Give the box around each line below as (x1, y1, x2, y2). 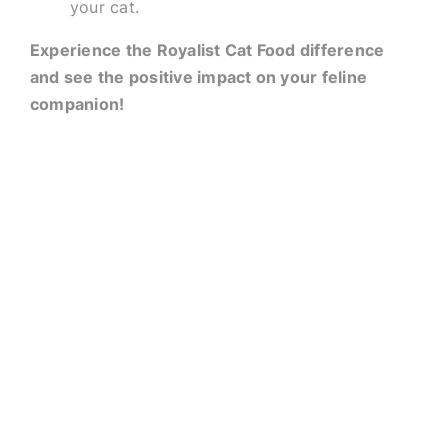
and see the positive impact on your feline (29, 67, 368, 87)
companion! (29, 94, 125, 114)
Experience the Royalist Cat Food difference (29, 40, 385, 60)
